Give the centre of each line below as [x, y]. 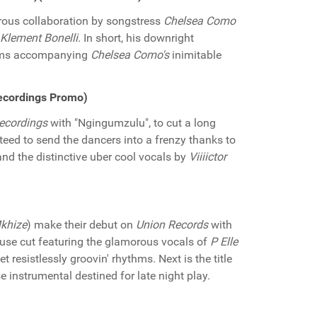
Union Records [172, 225]
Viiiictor [208, 157]
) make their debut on [81, 225]
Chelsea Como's [130, 55]
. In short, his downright [136, 38]
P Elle [224, 242]
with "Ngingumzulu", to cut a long [132, 123]
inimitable [195, 55]
